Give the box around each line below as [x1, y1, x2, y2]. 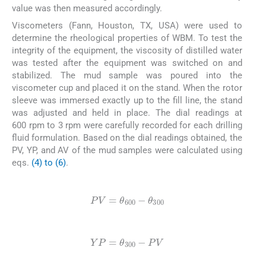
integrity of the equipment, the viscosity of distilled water [12, 45, 242, 56]
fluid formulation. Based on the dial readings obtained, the [12, 132, 242, 143]
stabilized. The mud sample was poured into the [12, 69, 242, 81]
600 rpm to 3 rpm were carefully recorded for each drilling [12, 119, 242, 131]
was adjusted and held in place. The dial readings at [12, 107, 242, 118]
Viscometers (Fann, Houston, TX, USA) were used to [12, 20, 242, 31]
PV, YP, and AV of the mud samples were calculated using [12, 144, 242, 156]
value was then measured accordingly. [12, 3, 162, 14]
